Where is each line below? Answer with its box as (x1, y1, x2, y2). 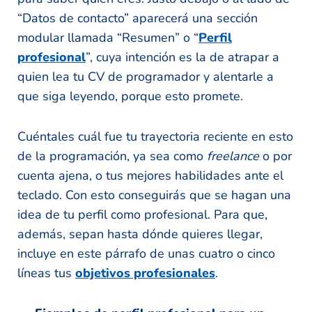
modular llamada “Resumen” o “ (17, 29, 198, 46)
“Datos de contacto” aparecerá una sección (17, 9, 258, 26)
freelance (207, 147, 259, 164)
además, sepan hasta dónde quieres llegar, (17, 225, 263, 242)
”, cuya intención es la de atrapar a (86, 48, 279, 65)
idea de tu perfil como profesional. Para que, (17, 205, 267, 223)
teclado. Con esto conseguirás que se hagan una (17, 186, 291, 203)
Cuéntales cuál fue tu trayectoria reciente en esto (17, 127, 293, 145)
